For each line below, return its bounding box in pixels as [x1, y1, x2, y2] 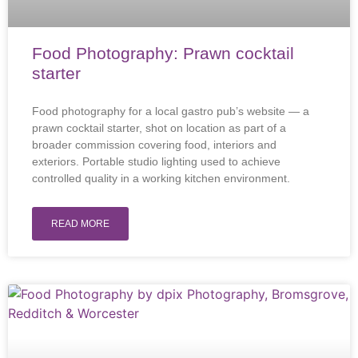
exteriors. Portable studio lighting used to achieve [32, 155, 280, 168]
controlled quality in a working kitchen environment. [32, 172, 290, 185]
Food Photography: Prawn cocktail [32, 44, 294, 62]
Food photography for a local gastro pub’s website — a [32, 105, 309, 117]
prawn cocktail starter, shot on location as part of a [32, 121, 286, 134]
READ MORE [51, 218, 109, 229]
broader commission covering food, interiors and [32, 138, 276, 151]
